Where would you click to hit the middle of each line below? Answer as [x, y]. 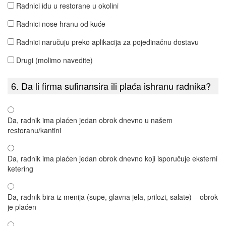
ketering [20, 168]
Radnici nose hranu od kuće [61, 24]
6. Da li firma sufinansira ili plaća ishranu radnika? [111, 86]
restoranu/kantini [34, 130]
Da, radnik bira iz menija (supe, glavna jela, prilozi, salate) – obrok [113, 197]
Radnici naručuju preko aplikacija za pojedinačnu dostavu [107, 42]
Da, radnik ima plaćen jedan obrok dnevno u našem [90, 120]
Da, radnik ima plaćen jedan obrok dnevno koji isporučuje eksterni [112, 158]
